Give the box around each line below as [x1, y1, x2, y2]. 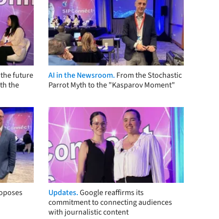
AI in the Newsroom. [48, 69, 115, 81]
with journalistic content [48, 207, 129, 218]
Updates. [48, 187, 80, 198]
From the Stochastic [116, 69, 182, 81]
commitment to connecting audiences [48, 197, 172, 208]
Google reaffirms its [79, 187, 144, 198]
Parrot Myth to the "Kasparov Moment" [48, 79, 175, 90]
